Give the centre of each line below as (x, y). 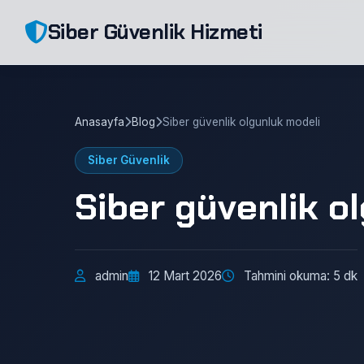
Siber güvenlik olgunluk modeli (241, 122)
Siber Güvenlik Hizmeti (155, 32)
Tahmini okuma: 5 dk (301, 276)
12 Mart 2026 (185, 276)
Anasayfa (100, 122)
